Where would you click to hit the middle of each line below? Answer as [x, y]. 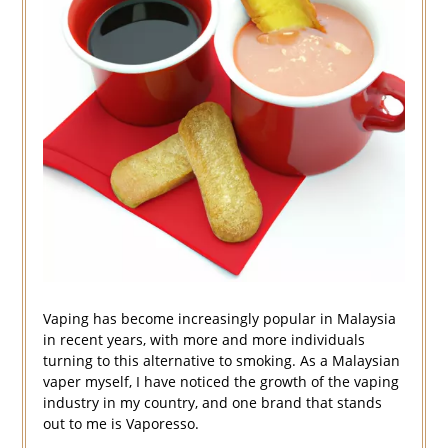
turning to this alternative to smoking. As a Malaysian [221, 361]
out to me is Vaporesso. [120, 424]
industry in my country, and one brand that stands [212, 403]
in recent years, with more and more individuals [203, 340]
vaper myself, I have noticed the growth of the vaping [220, 382]
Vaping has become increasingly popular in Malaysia [219, 319]
